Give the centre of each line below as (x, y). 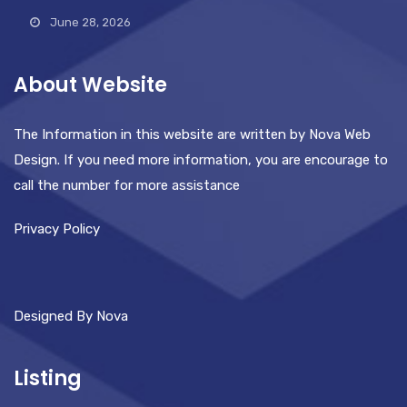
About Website (90, 85)
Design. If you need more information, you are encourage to (201, 160)
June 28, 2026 (90, 23)
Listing (48, 379)
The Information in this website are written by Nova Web (192, 135)
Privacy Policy (57, 229)
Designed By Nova (71, 317)
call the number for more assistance (127, 186)
